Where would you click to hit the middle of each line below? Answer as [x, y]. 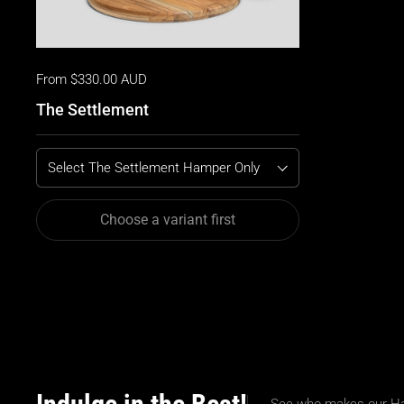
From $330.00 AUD [92, 80]
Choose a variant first [168, 220]
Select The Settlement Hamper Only [143, 157]
